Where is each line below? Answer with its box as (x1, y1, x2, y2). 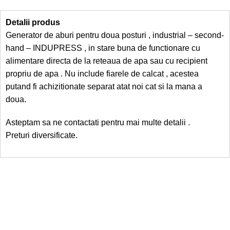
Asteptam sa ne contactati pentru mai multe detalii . (6, 118, 190, 127)
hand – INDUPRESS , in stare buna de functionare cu (6, 44, 200, 52)
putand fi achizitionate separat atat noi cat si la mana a (6, 82, 202, 91)
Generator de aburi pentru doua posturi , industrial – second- (6, 31, 224, 40)
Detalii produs (6, 18, 60, 27)
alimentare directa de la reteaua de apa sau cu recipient (6, 56, 207, 65)
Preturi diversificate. (6, 131, 78, 140)
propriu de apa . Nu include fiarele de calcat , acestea (6, 69, 199, 78)
